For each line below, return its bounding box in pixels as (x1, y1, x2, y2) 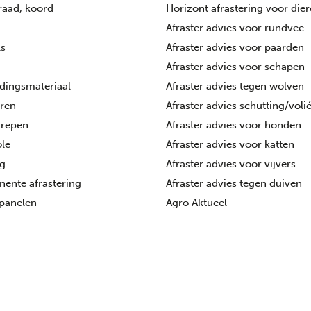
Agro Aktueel (166, 196, 227, 209)
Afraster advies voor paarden (166, 40, 304, 53)
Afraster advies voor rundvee (166, 21, 304, 34)
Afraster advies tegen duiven (166, 176, 302, 190)
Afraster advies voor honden (166, 118, 301, 131)
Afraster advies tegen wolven (166, 79, 304, 92)
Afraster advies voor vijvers (166, 157, 296, 170)
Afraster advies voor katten (166, 137, 294, 151)
